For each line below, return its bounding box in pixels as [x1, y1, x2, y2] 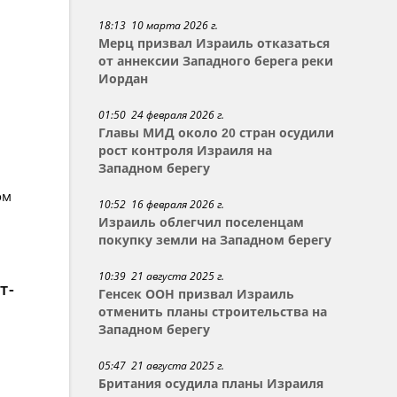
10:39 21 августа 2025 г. [98, 269, 225, 284]
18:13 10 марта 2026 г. [98, 18, 219, 33]
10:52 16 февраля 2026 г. [98, 197, 225, 212]
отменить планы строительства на [98, 305, 328, 319]
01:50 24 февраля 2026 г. [98, 107, 225, 122]
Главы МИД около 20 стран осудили [98, 126, 335, 140]
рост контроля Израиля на [98, 144, 273, 158]
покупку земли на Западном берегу [98, 233, 332, 247]
